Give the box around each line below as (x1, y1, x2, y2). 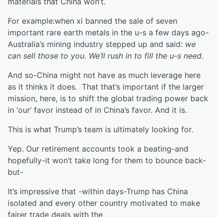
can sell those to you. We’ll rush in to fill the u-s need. (8, 51, 203, 61)
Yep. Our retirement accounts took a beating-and (8, 144, 188, 154)
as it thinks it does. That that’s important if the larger (8, 82, 204, 92)
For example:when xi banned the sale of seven (8, 16, 177, 26)
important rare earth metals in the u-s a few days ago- (8, 28, 209, 37)
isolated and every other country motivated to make (8, 198, 200, 208)
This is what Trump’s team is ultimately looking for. (8, 124, 193, 134)
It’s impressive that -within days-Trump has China (8, 186, 188, 196)
